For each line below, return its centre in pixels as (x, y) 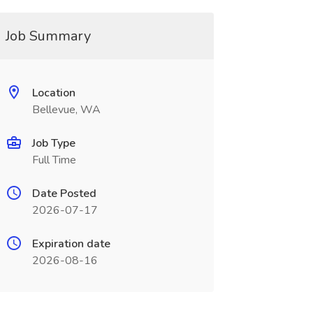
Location (53, 93)
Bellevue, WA (66, 110)
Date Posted (64, 194)
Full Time (54, 160)
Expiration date (71, 244)
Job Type (53, 143)
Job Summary (48, 36)
